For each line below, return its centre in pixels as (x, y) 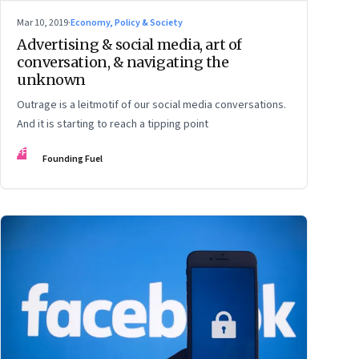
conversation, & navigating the (123, 62)
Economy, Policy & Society (127, 22)
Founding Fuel (73, 159)
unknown (51, 79)
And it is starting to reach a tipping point (113, 124)
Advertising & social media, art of (129, 44)
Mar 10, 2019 (42, 22)
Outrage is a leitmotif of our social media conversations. (151, 105)
